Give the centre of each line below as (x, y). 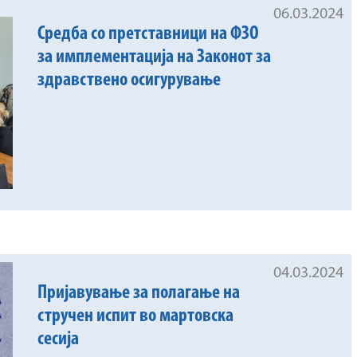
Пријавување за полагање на (139, 294)
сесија (59, 340)
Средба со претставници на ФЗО (149, 35)
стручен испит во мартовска (136, 317)
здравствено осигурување (129, 81)
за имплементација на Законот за (155, 58)
